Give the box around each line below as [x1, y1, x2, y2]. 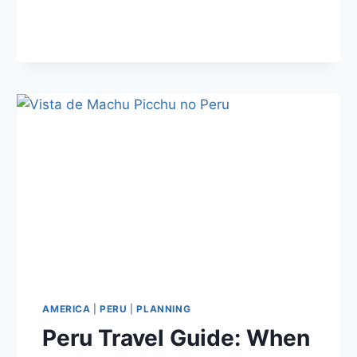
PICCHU [110, 27, 156, 41]
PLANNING [136, 302, 191, 315]
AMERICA [42, 302, 91, 315]
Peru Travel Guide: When [42, 324, 311, 351]
